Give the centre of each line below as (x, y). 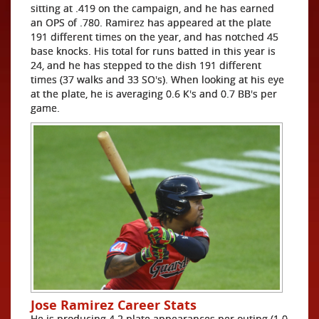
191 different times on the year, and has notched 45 (155, 37)
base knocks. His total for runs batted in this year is (153, 51)
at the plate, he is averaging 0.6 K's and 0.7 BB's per (154, 94)
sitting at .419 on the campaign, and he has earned (152, 8)
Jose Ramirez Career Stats (114, 305)
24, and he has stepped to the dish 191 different (146, 65)
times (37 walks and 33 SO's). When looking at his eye (157, 79)
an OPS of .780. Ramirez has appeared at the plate (151, 22)
